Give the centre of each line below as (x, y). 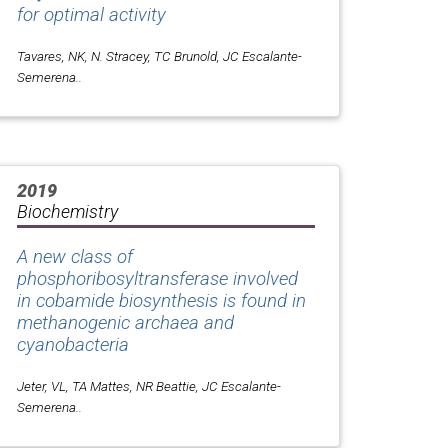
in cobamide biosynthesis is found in (161, 301)
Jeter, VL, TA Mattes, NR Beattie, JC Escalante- (149, 386)
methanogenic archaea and (125, 323)
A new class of (75, 257)
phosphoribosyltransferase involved (157, 279)
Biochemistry (67, 212)
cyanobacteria (73, 345)
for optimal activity (91, 14)
